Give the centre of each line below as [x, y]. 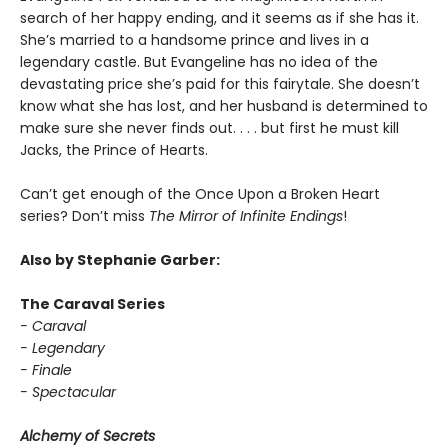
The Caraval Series [92, 304]
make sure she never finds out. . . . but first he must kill [209, 128]
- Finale [46, 370]
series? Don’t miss [84, 216]
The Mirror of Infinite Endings [246, 216]
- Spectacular [68, 392]
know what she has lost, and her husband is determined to [224, 106]
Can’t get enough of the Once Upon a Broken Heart [200, 194]
